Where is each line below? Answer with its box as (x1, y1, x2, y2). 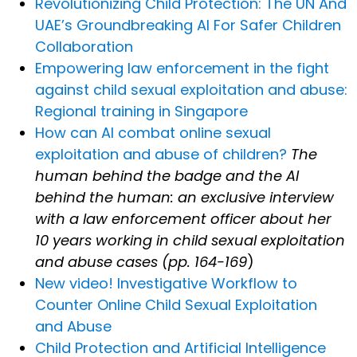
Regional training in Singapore (35, 101, 248, 122)
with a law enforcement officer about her (35, 209, 331, 229)
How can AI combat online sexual (35, 123, 271, 143)
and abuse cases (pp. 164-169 (35, 252, 247, 273)
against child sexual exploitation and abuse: (35, 80, 347, 100)
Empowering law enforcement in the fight (35, 58, 329, 79)
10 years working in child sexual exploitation (35, 230, 345, 251)
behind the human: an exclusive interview (35, 187, 334, 208)
